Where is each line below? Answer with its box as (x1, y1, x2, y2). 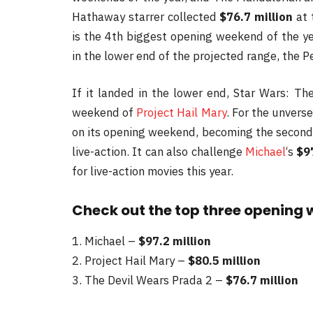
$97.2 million (138, 233, 211, 249)
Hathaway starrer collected (72, 8, 220, 24)
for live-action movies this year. (72, 163, 233, 180)
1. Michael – (72, 233, 138, 249)
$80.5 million (188, 253, 261, 269)
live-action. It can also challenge (72, 144, 245, 160)
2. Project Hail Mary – (72, 253, 188, 269)
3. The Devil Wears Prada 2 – (72, 272, 226, 289)
